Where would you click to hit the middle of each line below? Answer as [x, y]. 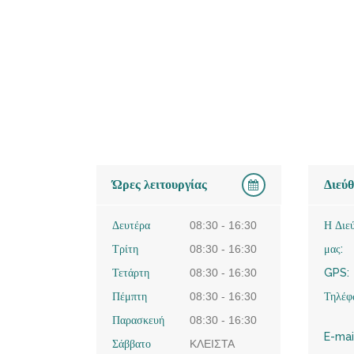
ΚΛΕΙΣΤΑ [213, 344]
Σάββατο [132, 344]
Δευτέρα [131, 225]
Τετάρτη [131, 273]
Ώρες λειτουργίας [160, 185]
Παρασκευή [138, 320]
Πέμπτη [130, 296]
